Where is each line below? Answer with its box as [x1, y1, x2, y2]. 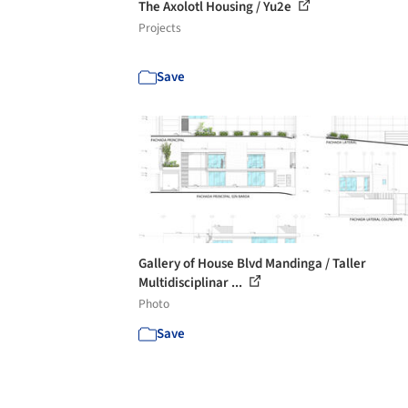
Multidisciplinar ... [138, 273, 245, 292]
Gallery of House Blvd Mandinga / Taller [138, 254, 366, 273]
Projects [138, 19, 181, 36]
